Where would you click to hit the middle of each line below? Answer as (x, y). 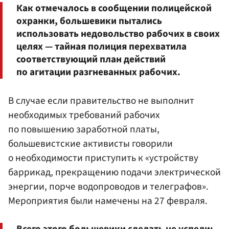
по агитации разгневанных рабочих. (98, 72)
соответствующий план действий (91, 59)
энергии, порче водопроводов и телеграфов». (108, 186)
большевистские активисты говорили (90, 143)
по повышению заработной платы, (84, 129)
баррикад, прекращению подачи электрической (114, 172)
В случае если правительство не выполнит (101, 100)
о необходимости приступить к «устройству (103, 158)
